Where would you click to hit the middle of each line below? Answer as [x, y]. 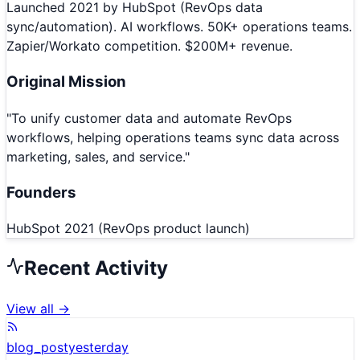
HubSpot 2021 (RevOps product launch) [128, 229]
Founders [41, 192]
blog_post [37, 348]
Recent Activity [96, 268]
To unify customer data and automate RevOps [151, 118]
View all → [38, 309]
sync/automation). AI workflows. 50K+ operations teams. [179, 27]
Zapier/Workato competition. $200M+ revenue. [149, 46]
